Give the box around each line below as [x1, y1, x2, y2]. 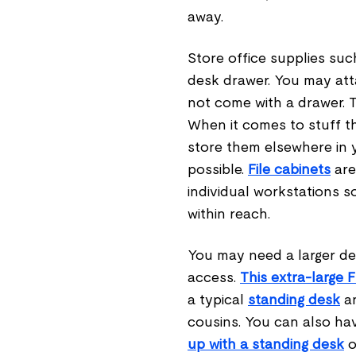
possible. [188, 161, 248, 177]
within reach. [188, 206, 270, 222]
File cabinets [248, 161, 331, 177]
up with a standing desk [188, 336, 344, 352]
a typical [188, 292, 248, 308]
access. [188, 269, 240, 285]
